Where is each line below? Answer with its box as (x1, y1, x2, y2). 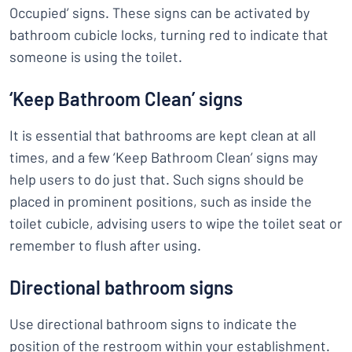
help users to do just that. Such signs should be (9, 170, 304, 188)
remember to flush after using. (9, 236, 201, 254)
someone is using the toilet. (9, 48, 182, 65)
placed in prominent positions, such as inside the (9, 192, 312, 210)
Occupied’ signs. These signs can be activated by (9, 4, 310, 21)
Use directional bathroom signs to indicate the (9, 315, 297, 332)
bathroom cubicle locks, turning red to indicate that (9, 26, 328, 43)
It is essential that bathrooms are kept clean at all (9, 126, 316, 144)
